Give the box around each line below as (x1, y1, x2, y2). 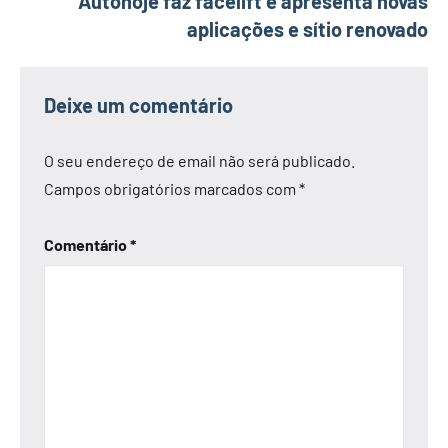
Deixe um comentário (44, 92, 233, 117)
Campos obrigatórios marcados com (44, 178, 299, 198)
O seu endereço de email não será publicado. (44, 150, 355, 170)
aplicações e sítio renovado (187, 16, 428, 41)
